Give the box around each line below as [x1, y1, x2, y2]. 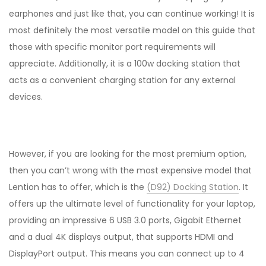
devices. [9, 90, 43, 103]
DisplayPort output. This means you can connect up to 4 [9, 247, 245, 259]
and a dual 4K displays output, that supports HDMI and [9, 230, 233, 243]
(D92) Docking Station [147, 180, 239, 193]
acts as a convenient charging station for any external [9, 74, 236, 86]
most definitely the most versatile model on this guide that [9, 24, 255, 36]
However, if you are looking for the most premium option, [9, 147, 246, 160]
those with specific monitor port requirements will [9, 40, 216, 53]
